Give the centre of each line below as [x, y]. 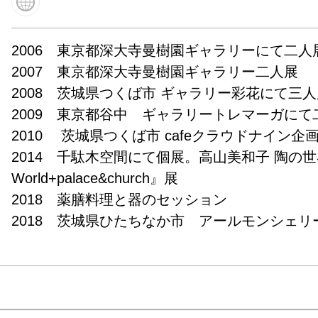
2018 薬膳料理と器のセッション [120, 199]
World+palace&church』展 [95, 178]
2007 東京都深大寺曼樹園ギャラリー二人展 [155, 71]
